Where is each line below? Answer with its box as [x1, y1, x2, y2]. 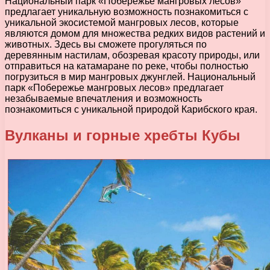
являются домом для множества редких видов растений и [5, 28, 265, 39]
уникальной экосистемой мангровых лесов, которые [5, 17, 239, 28]
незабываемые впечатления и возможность [5, 93, 202, 104]
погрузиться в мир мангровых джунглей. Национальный [5, 71, 256, 82]
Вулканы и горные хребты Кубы [5, 127, 240, 143]
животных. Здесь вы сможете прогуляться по [5, 39, 207, 49]
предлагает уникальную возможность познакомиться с [5, 6, 248, 17]
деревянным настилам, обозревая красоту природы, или [5, 49, 260, 60]
